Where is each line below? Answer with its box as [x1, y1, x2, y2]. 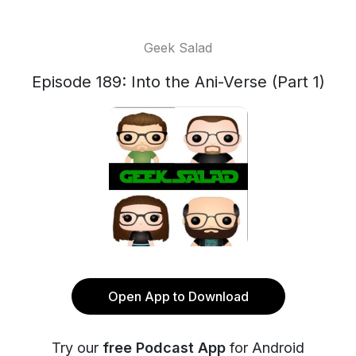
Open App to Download [107, 288, 249, 304]
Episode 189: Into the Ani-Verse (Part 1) [31, 72, 325, 91]
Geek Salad [144, 40, 212, 56]
